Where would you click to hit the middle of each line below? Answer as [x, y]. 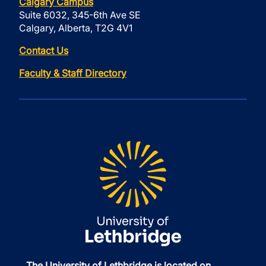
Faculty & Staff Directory [73, 73]
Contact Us [44, 50]
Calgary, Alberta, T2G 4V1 [76, 28]
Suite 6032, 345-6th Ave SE [80, 15]
